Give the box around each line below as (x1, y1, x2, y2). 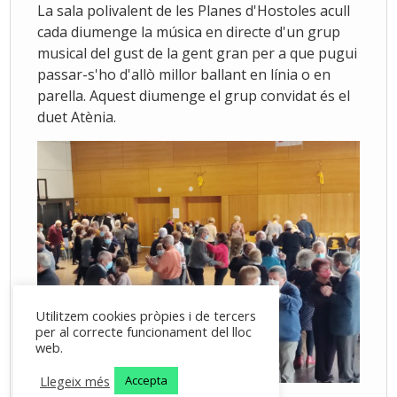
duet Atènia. (37, 107, 117, 128)
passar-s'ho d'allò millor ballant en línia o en (37, 65, 331, 85)
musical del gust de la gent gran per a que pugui (37, 43, 358, 64)
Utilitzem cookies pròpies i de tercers (35, 307, 256, 324)
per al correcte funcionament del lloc (35, 323, 252, 340)
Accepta (125, 372, 167, 388)
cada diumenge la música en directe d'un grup (37, 22, 341, 43)
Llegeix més (40, 371, 110, 390)
